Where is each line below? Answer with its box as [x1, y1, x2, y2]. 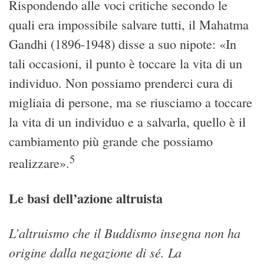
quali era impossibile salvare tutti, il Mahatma [9, 15, 249, 33]
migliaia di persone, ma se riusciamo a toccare [9, 93, 252, 111]
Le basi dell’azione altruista [9, 188, 163, 208]
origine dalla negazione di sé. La [9, 243, 181, 262]
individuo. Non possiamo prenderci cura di [9, 74, 233, 91]
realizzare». [9, 154, 70, 172]
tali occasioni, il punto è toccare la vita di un [9, 54, 242, 72]
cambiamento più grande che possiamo [9, 132, 213, 150]
